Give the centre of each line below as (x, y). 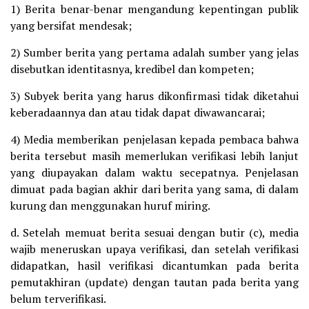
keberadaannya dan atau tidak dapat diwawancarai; (138, 112)
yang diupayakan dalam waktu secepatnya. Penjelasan (154, 172)
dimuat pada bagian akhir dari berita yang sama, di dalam (154, 189)
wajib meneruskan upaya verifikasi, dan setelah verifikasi (154, 249)
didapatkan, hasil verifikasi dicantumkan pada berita (154, 266)
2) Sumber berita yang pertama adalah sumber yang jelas (154, 52)
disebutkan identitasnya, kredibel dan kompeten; (132, 69)
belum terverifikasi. (58, 299)
